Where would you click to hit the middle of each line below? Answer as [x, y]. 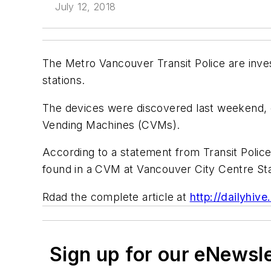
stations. [64, 80]
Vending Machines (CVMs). [111, 125]
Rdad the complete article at [116, 197]
